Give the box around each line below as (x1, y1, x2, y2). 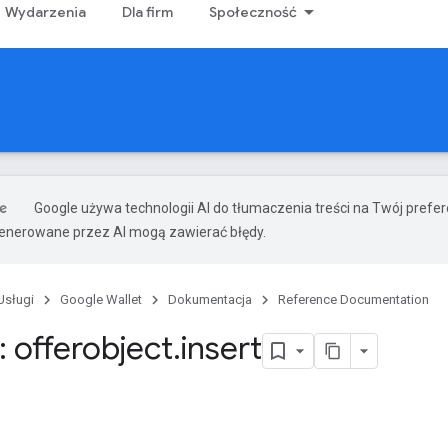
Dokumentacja (168, 292, 252, 307)
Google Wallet (60, 292, 142, 307)
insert (181, 328, 262, 368)
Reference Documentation (278, 292, 429, 307)
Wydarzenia (5, 3, 86, 21)
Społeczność (209, 3, 297, 21)
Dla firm (122, 3, 173, 21)
